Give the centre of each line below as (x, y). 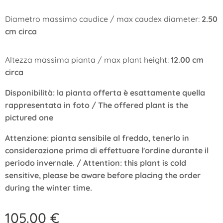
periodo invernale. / (44, 163)
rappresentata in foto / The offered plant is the (97, 105)
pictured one (29, 117)
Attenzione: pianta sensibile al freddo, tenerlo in (97, 138)
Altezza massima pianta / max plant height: (88, 60)
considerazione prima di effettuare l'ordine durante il (107, 150)
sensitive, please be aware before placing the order (103, 175)
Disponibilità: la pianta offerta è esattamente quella (105, 93)
